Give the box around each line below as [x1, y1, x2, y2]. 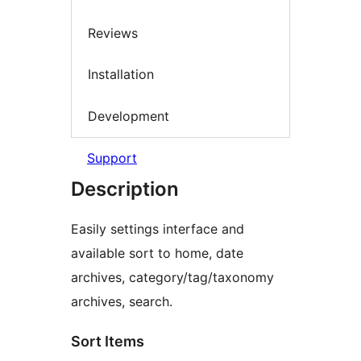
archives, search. [71, 293, 172, 310]
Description [71, 177, 179, 201]
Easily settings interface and [71, 221, 244, 238]
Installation [88, 66, 154, 83]
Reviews [88, 24, 138, 41]
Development [88, 107, 169, 124]
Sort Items [71, 333, 144, 351]
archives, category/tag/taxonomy [71, 269, 274, 286]
